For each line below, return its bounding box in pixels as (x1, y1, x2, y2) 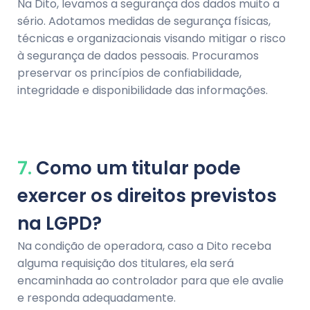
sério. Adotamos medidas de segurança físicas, (17, 13, 271, 30)
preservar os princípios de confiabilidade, (17, 65, 241, 82)
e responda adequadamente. (17, 289, 176, 306)
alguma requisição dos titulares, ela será (17, 255, 234, 271)
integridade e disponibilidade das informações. (17, 82, 268, 99)
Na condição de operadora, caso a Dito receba (17, 237, 271, 254)
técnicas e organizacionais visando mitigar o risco (17, 30, 286, 47)
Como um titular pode (32, 155, 241, 181)
